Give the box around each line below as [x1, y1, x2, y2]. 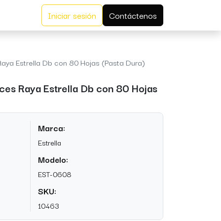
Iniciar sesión [48, 8, 96, 22]
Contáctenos [109, 8, 157, 22]
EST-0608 [38, 168, 72, 180]
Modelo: [38, 153, 68, 166]
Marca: [38, 121, 65, 134]
